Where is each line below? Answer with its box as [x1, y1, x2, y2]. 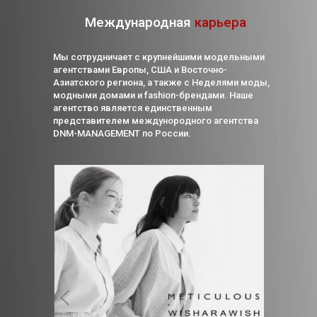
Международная [85, 14, 195, 30]
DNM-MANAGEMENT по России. [53, 128, 191, 139]
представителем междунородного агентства [53, 115, 258, 126]
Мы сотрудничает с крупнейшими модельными [53, 52, 265, 62]
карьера [195, 14, 246, 30]
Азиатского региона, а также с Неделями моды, [53, 77, 270, 88]
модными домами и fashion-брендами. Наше [53, 90, 253, 100]
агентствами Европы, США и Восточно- [53, 64, 227, 75]
